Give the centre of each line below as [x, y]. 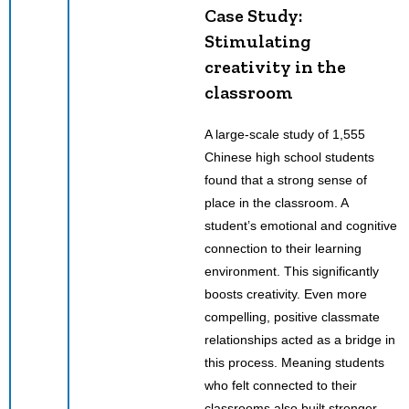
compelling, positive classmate [292, 316]
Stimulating [257, 41]
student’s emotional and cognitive [301, 225]
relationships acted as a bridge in [300, 339]
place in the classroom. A [276, 202]
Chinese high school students [289, 157]
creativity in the [275, 66]
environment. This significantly [292, 271]
